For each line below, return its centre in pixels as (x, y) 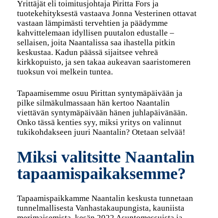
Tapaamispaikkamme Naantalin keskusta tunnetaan (105, 198)
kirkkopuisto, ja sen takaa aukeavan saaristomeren (104, 62)
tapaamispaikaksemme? (101, 173)
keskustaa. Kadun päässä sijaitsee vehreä (87, 52)
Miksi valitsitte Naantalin (106, 157)
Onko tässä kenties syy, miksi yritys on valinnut (99, 122)
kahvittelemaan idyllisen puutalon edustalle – (95, 33)
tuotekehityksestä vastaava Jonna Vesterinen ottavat (107, 13)
